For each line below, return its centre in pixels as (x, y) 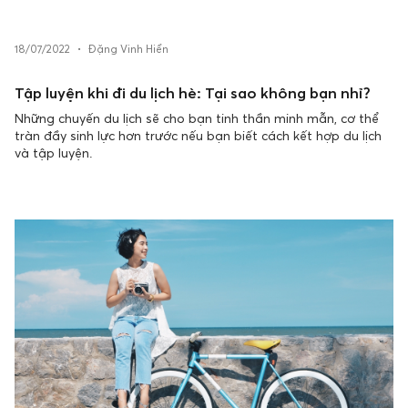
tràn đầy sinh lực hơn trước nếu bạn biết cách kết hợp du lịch (198, 135)
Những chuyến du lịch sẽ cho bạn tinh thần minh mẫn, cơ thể (197, 118)
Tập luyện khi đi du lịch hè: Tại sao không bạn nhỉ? (193, 93)
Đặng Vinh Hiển (128, 49)
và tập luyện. (53, 153)
